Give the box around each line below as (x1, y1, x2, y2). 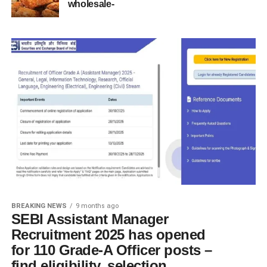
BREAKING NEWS (11, 202, 67, 210)
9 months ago (75, 202, 119, 210)
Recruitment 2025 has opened (11, 226, 206, 243)
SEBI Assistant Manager (11, 211, 169, 228)
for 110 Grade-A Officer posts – (11, 242, 212, 259)
